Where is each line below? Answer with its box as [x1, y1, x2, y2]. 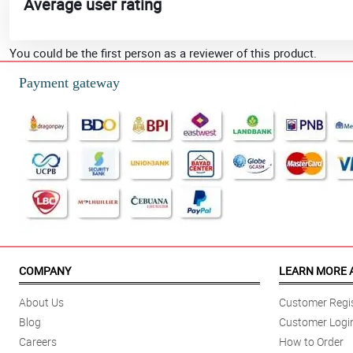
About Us [19, 295, 64, 310]
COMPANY [19, 263, 71, 279]
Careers [19, 334, 57, 350]
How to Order [279, 334, 344, 350]
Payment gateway [19, 75, 120, 91]
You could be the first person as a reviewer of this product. [9, 45, 317, 61]
